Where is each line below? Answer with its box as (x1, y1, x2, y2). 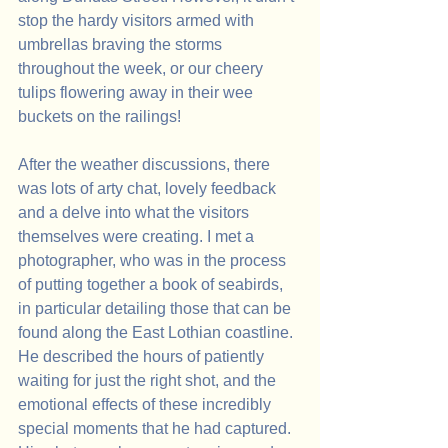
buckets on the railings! (18, 108, 181, 126)
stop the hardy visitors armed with (18, 12, 258, 30)
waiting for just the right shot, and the (18, 372, 280, 390)
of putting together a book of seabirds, (18, 276, 287, 294)
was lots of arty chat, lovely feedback (18, 180, 280, 198)
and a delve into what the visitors (18, 204, 253, 222)
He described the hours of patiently (18, 348, 268, 366)
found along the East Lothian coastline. (18, 324, 297, 342)
